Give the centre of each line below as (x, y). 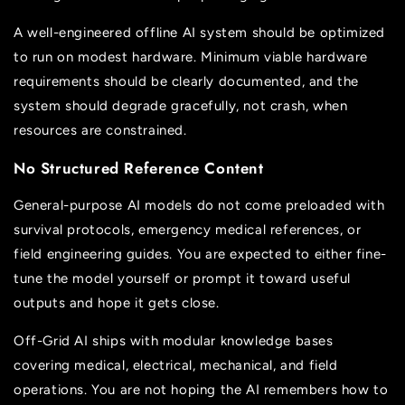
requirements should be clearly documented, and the (187, 81)
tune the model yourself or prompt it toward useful (183, 278)
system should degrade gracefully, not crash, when (181, 105)
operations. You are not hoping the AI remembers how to (201, 389)
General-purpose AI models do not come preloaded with (199, 205)
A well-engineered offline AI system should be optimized (200, 32)
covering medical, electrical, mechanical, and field (176, 365)
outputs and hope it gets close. (117, 302)
